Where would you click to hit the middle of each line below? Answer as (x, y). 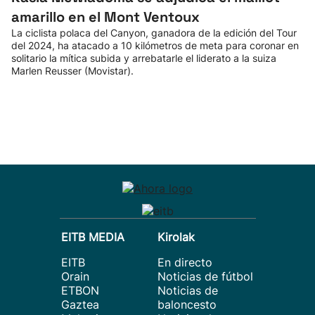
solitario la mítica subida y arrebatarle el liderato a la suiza (144, 58)
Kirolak (176, 237)
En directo (185, 262)
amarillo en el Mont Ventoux (105, 17)
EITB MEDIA (93, 237)
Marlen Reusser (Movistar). (72, 71)
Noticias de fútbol (205, 276)
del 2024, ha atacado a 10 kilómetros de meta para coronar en (155, 45)
